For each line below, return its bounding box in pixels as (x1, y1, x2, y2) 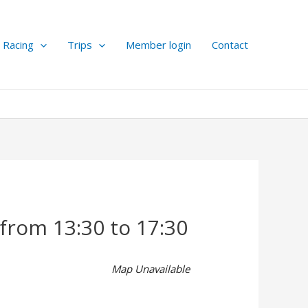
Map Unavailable (111, 262, 190, 276)
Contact (212, 38, 248, 52)
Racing (3, 38, 34, 52)
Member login (126, 38, 191, 52)
